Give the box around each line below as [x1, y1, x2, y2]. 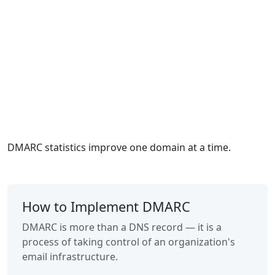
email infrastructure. [22, 250, 118, 263]
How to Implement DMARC [22, 198, 190, 215]
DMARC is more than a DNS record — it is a [22, 220, 222, 234]
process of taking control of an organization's [22, 235, 235, 249]
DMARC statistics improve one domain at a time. [7, 141, 231, 154]
